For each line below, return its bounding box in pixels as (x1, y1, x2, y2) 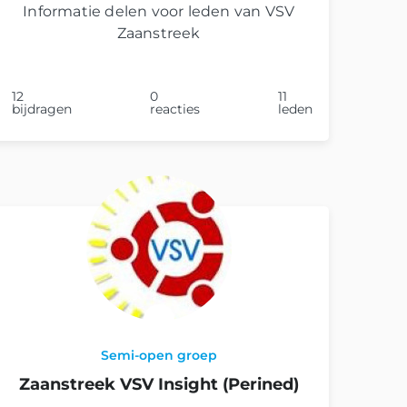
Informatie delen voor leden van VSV (23, 2, 295, 20)
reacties (150, 100, 201, 117)
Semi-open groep (100, 346, 217, 363)
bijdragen (12, 100, 73, 117)
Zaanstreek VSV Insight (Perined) (18, 373, 299, 394)
